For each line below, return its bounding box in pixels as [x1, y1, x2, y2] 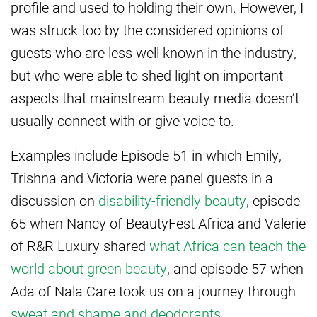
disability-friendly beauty [98, 191, 246, 210]
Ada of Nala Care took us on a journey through [11, 282, 296, 301]
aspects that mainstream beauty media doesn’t [11, 88, 299, 108]
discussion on [11, 191, 98, 210]
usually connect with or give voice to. [11, 111, 234, 130]
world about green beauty [11, 259, 167, 278]
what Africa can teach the [149, 236, 306, 255]
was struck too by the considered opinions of [11, 21, 284, 40]
